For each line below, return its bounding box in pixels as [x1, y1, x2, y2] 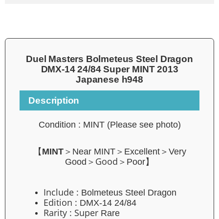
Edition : [44, 197, 80, 209]
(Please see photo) [107, 119, 181, 130]
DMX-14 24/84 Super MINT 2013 [41, 64, 178, 74]
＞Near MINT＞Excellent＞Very [63, 146, 186, 156]
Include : [44, 186, 82, 198]
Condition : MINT [38, 119, 107, 130]
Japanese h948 [76, 74, 143, 85]
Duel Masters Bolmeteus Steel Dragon [26, 53, 193, 64]
